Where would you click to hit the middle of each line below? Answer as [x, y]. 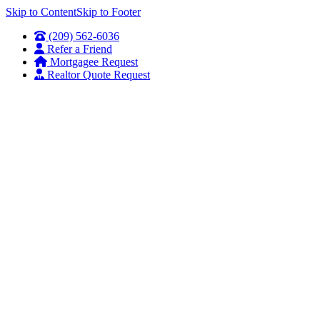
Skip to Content [41, 12]
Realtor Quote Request [99, 75]
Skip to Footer [109, 12]
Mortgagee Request [94, 62]
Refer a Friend [80, 49]
